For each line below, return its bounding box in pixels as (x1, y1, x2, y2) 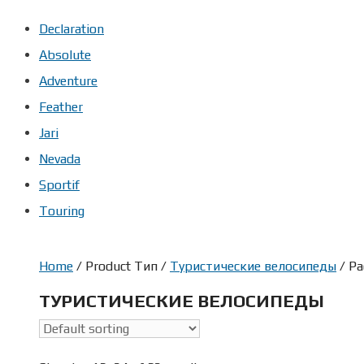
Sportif (39, 176, 80, 193)
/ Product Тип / (73, 258, 170, 274)
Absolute (39, 46, 91, 63)
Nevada (39, 150, 80, 167)
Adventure (39, 72, 97, 89)
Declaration (39, 20, 104, 37)
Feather (39, 98, 83, 115)
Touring (39, 202, 84, 219)
